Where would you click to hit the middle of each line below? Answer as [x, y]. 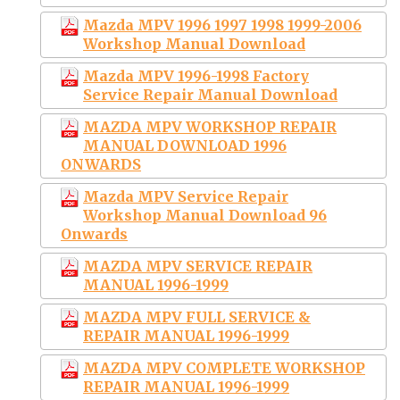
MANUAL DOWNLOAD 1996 [185, 145]
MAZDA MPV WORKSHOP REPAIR [210, 126]
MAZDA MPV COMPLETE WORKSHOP [224, 367]
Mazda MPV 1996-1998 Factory [196, 75]
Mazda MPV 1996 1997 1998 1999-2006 [222, 25]
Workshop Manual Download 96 [205, 215]
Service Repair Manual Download [210, 94]
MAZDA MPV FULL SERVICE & [197, 317]
